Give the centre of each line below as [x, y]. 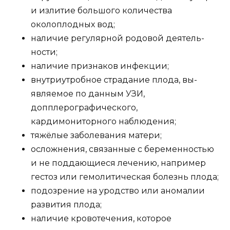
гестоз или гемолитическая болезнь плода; [125, 177]
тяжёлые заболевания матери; [96, 135]
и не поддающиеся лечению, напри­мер [118, 163]
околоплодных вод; [73, 24]
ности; [44, 52]
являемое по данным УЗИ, [88, 93]
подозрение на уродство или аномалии [118, 190]
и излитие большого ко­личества [101, 10]
